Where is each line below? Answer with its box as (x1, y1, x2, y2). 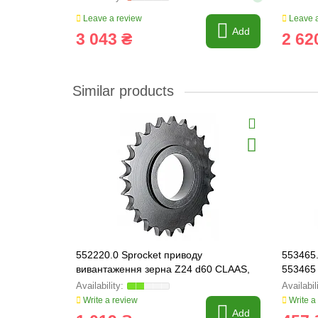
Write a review (81, 295, 138, 305)
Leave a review (81, 13, 142, 23)
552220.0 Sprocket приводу (76, 249, 202, 261)
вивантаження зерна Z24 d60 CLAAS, (76, 263, 250, 275)
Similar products (72, 83, 174, 99)
